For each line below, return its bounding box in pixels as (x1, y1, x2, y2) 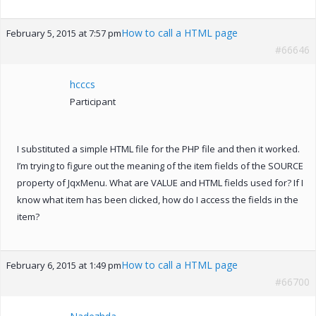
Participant (70, 95, 116, 108)
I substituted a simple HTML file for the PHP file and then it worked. (17, 142, 300, 155)
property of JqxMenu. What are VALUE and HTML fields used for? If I (17, 176, 303, 189)
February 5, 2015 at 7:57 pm (6, 26, 121, 39)
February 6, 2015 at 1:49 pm (6, 258, 121, 272)
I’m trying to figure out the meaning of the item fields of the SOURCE (17, 159, 303, 172)
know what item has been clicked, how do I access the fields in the (17, 193, 298, 206)
